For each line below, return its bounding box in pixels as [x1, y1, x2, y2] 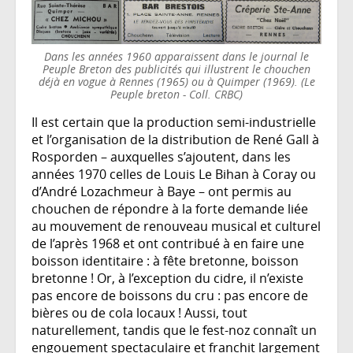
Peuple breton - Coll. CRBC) [110, 87, 243, 102]
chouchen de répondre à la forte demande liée [32, 200, 308, 218]
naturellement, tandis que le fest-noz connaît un [32, 321, 317, 340]
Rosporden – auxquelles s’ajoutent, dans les [32, 148, 291, 166]
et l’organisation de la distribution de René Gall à [32, 131, 319, 149]
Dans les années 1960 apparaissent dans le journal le [44, 49, 309, 65]
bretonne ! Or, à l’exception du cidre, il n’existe [32, 269, 303, 288]
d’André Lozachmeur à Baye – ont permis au [32, 183, 292, 201]
